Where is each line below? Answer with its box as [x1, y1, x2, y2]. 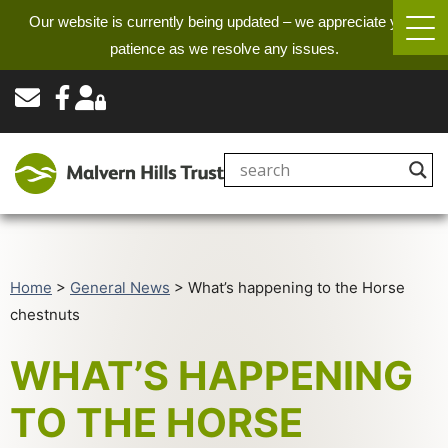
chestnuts [10, 305, 80, 325]
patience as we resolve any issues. [109, 40, 339, 57]
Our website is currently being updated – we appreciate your [29, 13, 419, 30]
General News [70, 278, 170, 298]
